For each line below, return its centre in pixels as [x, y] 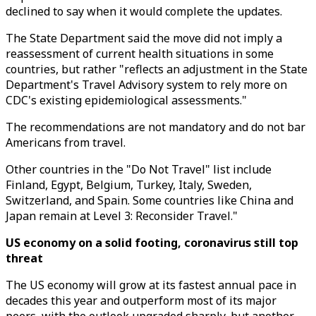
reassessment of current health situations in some [140, 54]
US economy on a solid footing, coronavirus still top [152, 243]
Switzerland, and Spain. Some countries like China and [150, 200]
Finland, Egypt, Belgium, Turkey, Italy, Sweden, [129, 185]
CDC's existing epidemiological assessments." [126, 100]
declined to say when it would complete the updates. [144, 11]
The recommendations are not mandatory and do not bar [156, 127]
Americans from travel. [66, 142]
